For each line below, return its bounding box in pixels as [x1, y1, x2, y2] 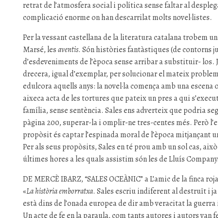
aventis [58, 44, 79, 55]
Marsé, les [23, 44, 58, 55]
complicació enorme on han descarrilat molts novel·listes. [23, 12, 213, 23]
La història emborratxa [26, 186, 93, 197]
